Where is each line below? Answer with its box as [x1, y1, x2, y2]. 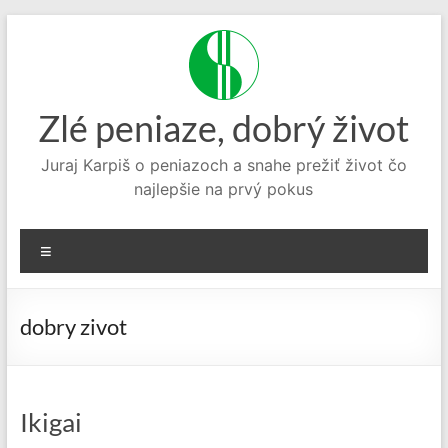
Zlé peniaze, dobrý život [38, 106, 410, 150]
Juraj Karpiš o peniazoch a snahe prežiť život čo [40, 155, 407, 175]
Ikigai [19, 406, 82, 438]
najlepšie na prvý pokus [134, 179, 314, 199]
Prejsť [5, 14, 49, 34]
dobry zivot [19, 313, 127, 340]
